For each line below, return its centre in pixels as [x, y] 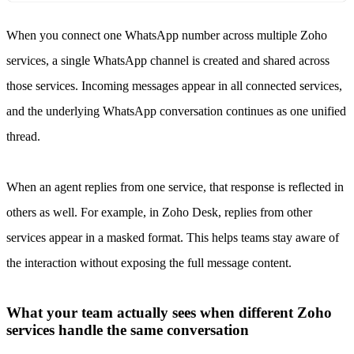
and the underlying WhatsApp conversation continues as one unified [176, 111]
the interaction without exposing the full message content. [149, 262]
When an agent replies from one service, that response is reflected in [175, 186]
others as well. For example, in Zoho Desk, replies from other [159, 212]
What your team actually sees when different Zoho [169, 313]
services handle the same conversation [130, 330]
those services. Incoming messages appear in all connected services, [174, 85]
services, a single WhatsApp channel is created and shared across [168, 60]
